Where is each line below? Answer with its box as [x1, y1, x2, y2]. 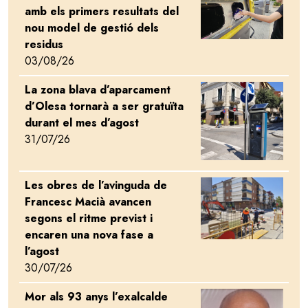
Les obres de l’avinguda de [25, 177, 167, 193]
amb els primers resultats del [25, 3, 179, 20]
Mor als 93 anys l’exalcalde [25, 289, 168, 305]
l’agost [25, 243, 59, 259]
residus [25, 36, 63, 53]
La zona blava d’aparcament [25, 82, 170, 98]
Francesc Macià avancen [25, 194, 151, 210]
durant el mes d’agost [25, 115, 139, 131]
